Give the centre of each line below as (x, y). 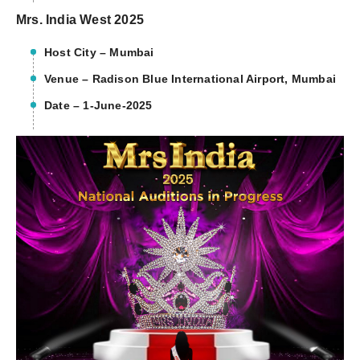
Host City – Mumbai (99, 53)
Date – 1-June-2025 (98, 106)
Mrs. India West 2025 (80, 20)
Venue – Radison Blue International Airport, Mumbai (190, 79)
